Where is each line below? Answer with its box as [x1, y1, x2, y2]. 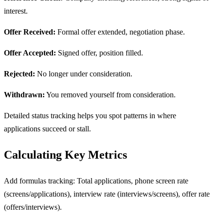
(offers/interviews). [4, 202, 62, 211]
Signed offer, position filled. [56, 48, 143, 57]
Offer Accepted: [4, 48, 56, 57]
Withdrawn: [4, 90, 45, 99]
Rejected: [4, 69, 35, 78]
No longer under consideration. [35, 69, 132, 78]
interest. [4, 6, 28, 15]
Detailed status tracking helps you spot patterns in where [4, 111, 176, 120]
